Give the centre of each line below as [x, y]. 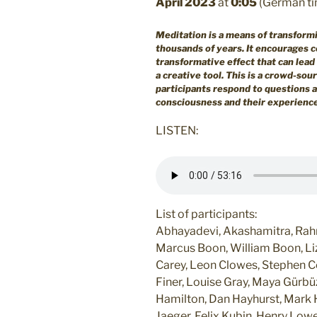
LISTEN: [177, 131]
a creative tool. [190, 75]
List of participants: [206, 214]
